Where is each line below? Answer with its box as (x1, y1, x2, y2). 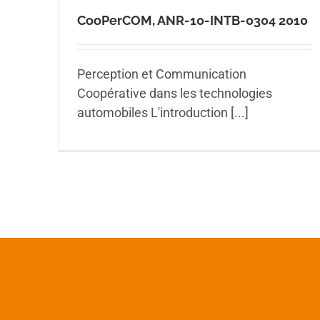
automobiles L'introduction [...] (77, 105, 249, 120)
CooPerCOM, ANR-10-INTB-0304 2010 (77, 13, 308, 28)
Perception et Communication (77, 66, 246, 81)
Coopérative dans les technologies (77, 86, 272, 101)
